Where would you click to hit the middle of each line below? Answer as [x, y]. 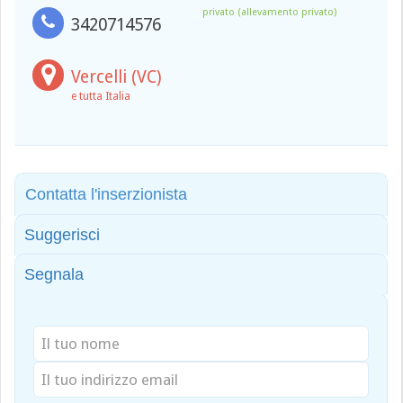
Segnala [54, 274]
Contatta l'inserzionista [106, 194]
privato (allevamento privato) [269, 12]
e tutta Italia [101, 96]
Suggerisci [62, 235]
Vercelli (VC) [116, 77]
